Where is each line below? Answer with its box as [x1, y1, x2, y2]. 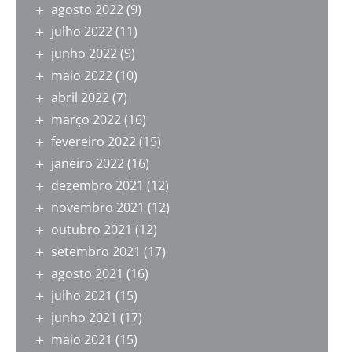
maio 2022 [51, 67, 112, 85]
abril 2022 [51, 89, 109, 107]
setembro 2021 [51, 243, 141, 261]
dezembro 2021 [51, 177, 144, 195]
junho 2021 [51, 309, 117, 327]
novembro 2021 [51, 199, 145, 217]
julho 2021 [51, 287, 112, 305]
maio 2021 [51, 331, 112, 349]
